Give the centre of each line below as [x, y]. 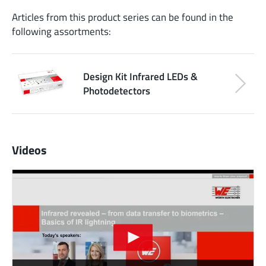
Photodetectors [117, 90]
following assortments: [61, 31]
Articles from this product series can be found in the [123, 17]
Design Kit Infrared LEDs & [140, 76]
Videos [29, 150]
